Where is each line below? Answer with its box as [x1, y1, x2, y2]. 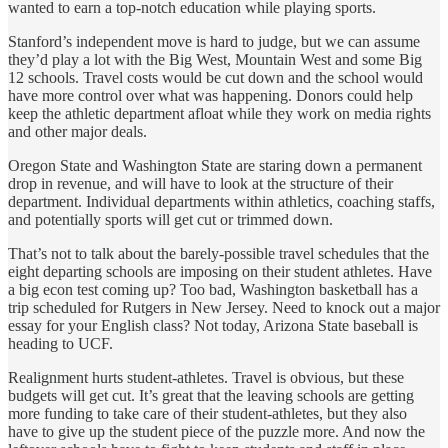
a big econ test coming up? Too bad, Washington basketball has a [8, 280, 418, 298]
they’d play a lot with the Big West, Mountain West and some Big [8, 50, 422, 68]
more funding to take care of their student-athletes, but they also [8, 404, 407, 422]
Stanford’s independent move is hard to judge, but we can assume [8, 32, 420, 50]
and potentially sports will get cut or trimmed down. [8, 210, 333, 228]
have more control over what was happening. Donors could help [8, 86, 413, 104]
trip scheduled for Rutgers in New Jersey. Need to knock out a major [8, 298, 440, 316]
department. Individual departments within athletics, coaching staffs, [8, 192, 435, 210]
